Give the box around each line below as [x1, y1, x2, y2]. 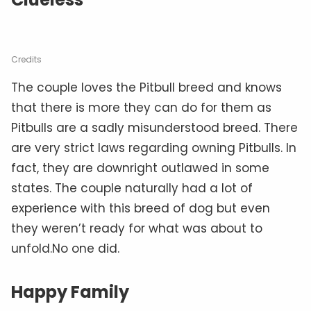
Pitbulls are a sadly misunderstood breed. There [11, 119, 298, 136]
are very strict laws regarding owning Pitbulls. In [11, 139, 296, 156]
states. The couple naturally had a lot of [11, 179, 253, 196]
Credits [11, 53, 42, 65]
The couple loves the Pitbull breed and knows [11, 78, 282, 96]
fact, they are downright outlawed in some [11, 159, 269, 176]
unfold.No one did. [11, 239, 119, 257]
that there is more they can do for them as [11, 99, 271, 116]
